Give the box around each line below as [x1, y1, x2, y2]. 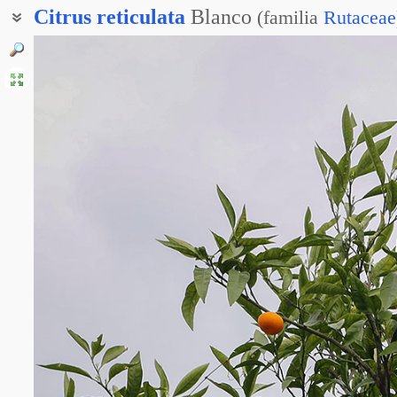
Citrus [34, 5, 91, 28]
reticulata [97, 5, 185, 28]
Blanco [191, 5, 252, 28]
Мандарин [34, 37, 97, 52]
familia [263, 6, 318, 28]
